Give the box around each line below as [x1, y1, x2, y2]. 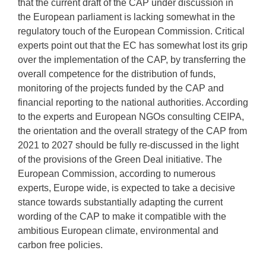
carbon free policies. [18, 240, 103, 250]
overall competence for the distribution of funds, [18, 69, 216, 79]
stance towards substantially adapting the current [18, 197, 223, 207]
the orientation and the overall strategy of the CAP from [18, 126, 247, 136]
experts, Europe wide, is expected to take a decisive [18, 183, 235, 193]
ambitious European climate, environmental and [18, 226, 218, 236]
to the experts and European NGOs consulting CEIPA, [18, 112, 244, 122]
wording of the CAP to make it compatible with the [18, 211, 226, 221]
